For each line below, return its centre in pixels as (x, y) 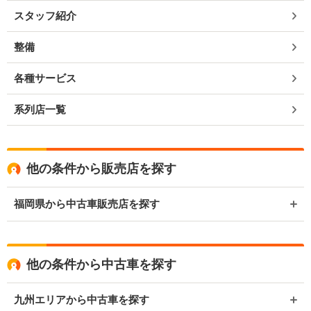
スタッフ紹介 (45, 16)
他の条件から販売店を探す (101, 169)
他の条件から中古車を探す (101, 265)
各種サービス (45, 78)
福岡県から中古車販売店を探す (87, 204)
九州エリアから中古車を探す (82, 300)
